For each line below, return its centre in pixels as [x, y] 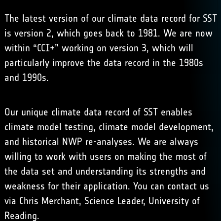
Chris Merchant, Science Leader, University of [109, 201]
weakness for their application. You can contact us [107, 186]
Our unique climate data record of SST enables [98, 112]
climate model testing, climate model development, [109, 127]
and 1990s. [26, 77]
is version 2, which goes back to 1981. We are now [108, 33]
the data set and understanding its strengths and [105, 171]
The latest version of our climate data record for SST [110, 18]
